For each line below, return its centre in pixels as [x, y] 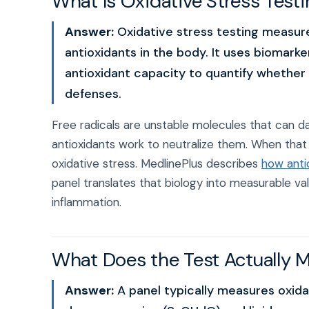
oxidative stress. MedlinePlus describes [157, 163]
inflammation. [87, 202]
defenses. [93, 94]
